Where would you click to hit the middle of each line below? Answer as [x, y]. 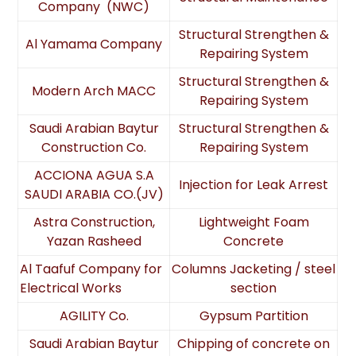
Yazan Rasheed [94, 241]
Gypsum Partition [253, 316]
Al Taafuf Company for [91, 269]
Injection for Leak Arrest [254, 185]
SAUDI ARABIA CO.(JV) [94, 194]
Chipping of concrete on [254, 344]
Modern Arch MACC [94, 91]
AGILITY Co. [94, 316]
